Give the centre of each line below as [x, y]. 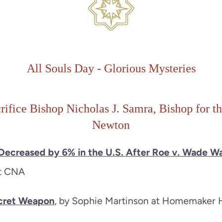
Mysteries [172, 68]
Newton [111, 125]
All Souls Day [60, 68]
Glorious [125, 68]
